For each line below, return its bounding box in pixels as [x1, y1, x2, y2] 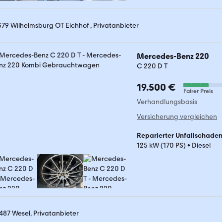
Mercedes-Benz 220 [137, 52, 209, 61]
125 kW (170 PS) [137, 141, 186, 150]
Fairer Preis [183, 88, 213, 95]
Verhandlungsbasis [137, 98, 197, 106]
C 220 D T [137, 62, 167, 70]
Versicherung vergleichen [137, 112, 217, 121]
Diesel [192, 141, 211, 150]
